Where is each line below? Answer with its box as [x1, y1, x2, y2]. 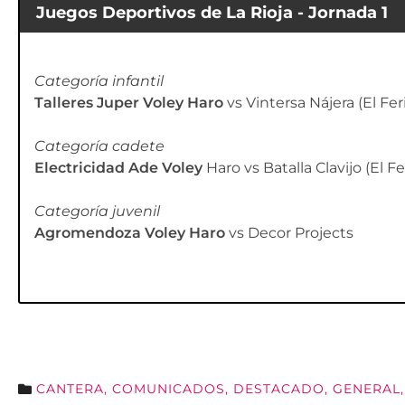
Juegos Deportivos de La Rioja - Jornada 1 [35, 2, 388, 22]
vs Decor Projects [225, 224, 353, 242]
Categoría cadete [34, 137, 165, 155]
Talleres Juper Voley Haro [34, 94, 223, 112]
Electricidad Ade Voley [34, 159, 202, 177]
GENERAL [333, 381, 400, 398]
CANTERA [36, 381, 104, 398]
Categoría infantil [34, 72, 164, 90]
